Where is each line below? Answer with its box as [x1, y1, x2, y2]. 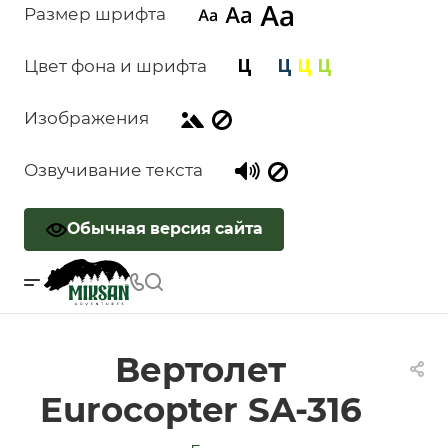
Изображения [24, 108, 149, 128]
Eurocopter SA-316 [39, 389, 362, 431]
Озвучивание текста [24, 160, 203, 180]
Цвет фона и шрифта [24, 56, 207, 76]
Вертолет [115, 349, 286, 391]
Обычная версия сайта [67, 219, 263, 238]
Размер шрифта [24, 4, 166, 24]
